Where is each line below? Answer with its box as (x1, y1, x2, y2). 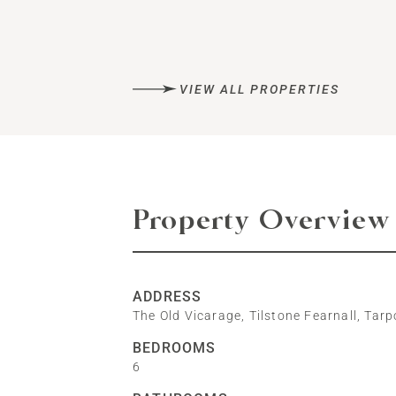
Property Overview (132, 208, 391, 235)
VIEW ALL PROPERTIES (179, 82, 340, 96)
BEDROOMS (132, 339, 217, 356)
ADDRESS (132, 288, 202, 305)
